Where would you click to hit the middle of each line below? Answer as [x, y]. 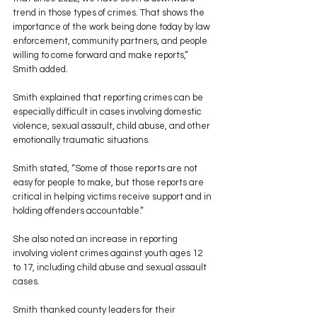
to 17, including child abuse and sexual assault [111, 268]
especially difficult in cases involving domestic [108, 112]
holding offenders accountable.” [78, 211]
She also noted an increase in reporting [96, 240]
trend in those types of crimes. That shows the [110, 13]
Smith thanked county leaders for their [95, 310]
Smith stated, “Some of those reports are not [106, 169]
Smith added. [40, 70]
